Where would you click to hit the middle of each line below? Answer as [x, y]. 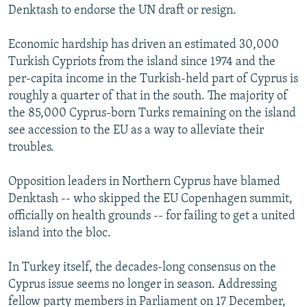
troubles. [31, 147]
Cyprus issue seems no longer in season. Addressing [143, 284]
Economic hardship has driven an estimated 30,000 [144, 45]
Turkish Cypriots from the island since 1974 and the [142, 62]
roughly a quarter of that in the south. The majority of [148, 96]
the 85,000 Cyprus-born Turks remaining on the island [152, 113]
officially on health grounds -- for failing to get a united [152, 216]
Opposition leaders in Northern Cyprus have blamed [144, 182]
